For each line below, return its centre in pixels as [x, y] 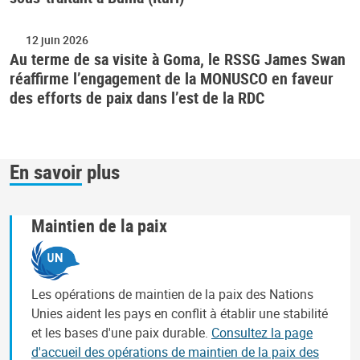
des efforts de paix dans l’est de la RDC [137, 98]
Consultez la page [262, 332]
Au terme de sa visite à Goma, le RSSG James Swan [178, 59]
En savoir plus [65, 172]
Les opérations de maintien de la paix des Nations [172, 294]
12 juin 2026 [57, 40]
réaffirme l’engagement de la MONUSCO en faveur [172, 79]
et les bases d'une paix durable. [121, 332]
